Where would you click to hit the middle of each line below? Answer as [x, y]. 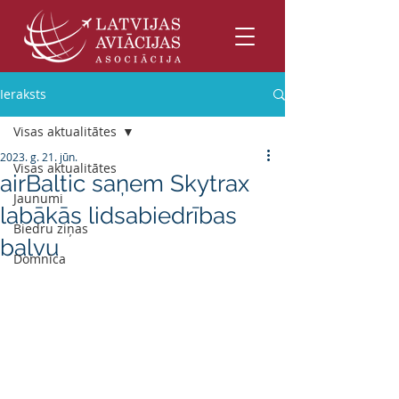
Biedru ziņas [51, 228]
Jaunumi [38, 198]
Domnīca [40, 259]
